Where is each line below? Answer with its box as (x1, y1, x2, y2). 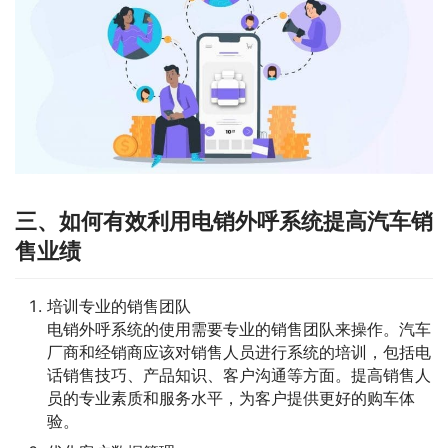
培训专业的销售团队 (47, 295, 191, 316)
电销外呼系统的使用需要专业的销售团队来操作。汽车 (47, 318, 431, 339)
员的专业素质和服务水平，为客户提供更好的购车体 (47, 387, 415, 408)
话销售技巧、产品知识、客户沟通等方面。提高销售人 (47, 364, 431, 385)
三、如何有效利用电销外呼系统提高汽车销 (15, 207, 433, 234)
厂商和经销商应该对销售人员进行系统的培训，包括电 (47, 341, 431, 362)
